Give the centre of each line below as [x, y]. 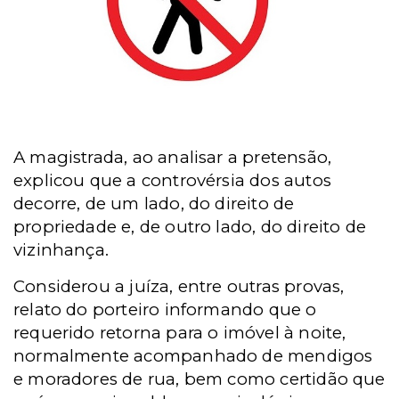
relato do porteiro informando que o [165, 310]
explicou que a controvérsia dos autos [172, 181]
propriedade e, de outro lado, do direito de [190, 227]
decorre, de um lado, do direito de [154, 204]
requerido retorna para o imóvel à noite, [180, 333]
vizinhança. [61, 250]
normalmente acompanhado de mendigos [193, 356]
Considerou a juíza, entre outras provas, [179, 287]
